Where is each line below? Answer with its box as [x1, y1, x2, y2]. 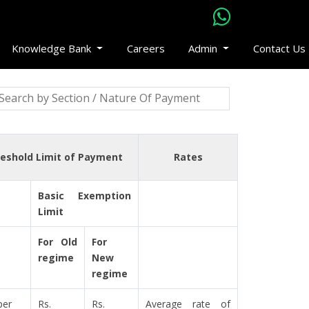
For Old [38, 235, 77, 248]
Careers [126, 41, 165, 55]
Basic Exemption [38, 189, 131, 202]
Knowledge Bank [12, 41, 94, 55]
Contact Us [252, 41, 306, 55]
